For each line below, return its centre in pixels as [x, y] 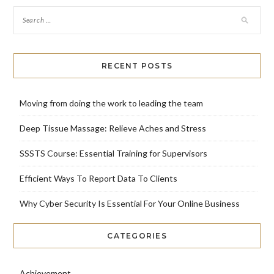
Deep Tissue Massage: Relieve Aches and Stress [113, 128]
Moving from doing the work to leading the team [111, 103]
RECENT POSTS [137, 65]
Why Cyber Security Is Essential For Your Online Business [129, 203]
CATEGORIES [137, 235]
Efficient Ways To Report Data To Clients [98, 178]
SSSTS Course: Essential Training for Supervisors [113, 153]
